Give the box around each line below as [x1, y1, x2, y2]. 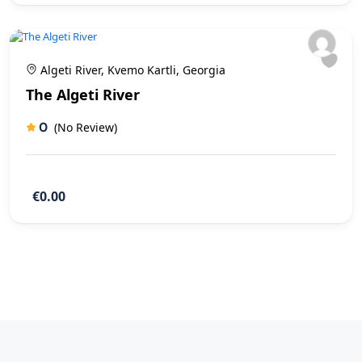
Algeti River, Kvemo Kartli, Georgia [37, 61, 225, 78]
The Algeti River [26, 84, 140, 104]
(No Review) [54, 119, 117, 135]
